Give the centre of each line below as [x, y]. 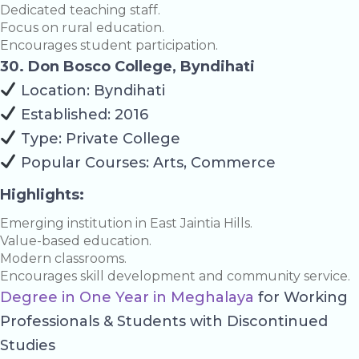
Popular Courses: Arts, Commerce [146, 162]
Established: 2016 [82, 114]
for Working [301, 297]
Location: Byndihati [91, 90]
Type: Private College [98, 138]
